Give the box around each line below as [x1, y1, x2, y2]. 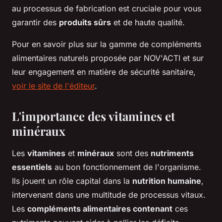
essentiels [12, 162, 52, 172]
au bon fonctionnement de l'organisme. [52, 162, 201, 172]
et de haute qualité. [111, 17, 185, 27]
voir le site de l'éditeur [12, 80, 95, 91]
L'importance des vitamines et [12, 108, 175, 124]
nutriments [151, 148, 194, 158]
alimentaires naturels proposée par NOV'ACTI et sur [12, 53, 204, 63]
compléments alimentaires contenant [27, 203, 172, 214]
